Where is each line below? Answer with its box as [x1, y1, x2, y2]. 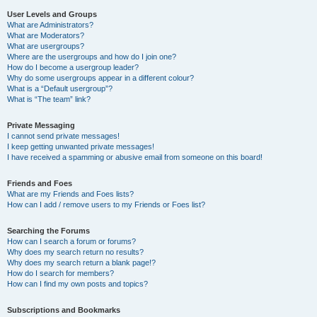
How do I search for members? [7, 269, 114, 277]
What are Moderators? [7, 31, 84, 40]
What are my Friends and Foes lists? [7, 190, 134, 198]
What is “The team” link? [7, 95, 91, 103]
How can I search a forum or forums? [7, 237, 136, 246]
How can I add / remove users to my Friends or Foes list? [7, 200, 205, 209]
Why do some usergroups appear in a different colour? [7, 74, 194, 82]
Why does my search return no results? [7, 248, 144, 256]
